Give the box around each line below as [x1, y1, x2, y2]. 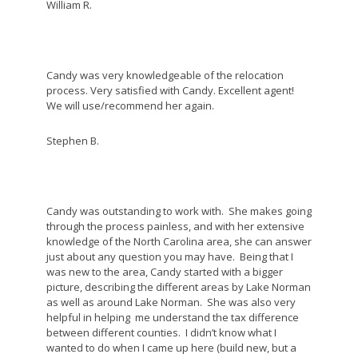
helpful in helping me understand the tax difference [46, 310, 299, 324]
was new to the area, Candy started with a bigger [46, 265, 283, 279]
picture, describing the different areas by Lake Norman [46, 280, 311, 294]
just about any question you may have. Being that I [46, 249, 293, 264]
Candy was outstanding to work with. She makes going [46, 204, 312, 218]
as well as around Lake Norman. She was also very [46, 295, 296, 309]
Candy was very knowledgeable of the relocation [46, 68, 284, 82]
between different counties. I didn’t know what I [46, 325, 276, 340]
